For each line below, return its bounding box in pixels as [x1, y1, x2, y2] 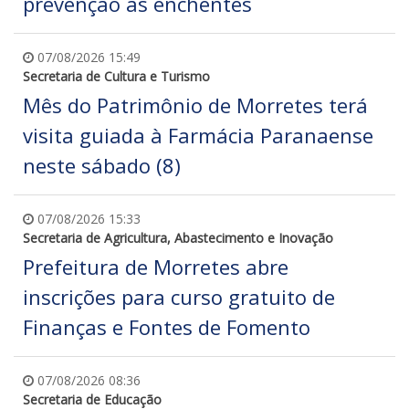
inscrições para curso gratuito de [23, 282, 335, 310]
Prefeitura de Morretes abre [23, 252, 288, 280]
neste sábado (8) [23, 151, 181, 179]
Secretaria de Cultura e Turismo [23, 67, 210, 85]
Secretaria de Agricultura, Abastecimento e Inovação [23, 228, 333, 246]
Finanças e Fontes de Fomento [23, 312, 310, 341]
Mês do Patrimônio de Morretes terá [23, 90, 368, 119]
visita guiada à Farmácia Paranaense [23, 121, 373, 149]
